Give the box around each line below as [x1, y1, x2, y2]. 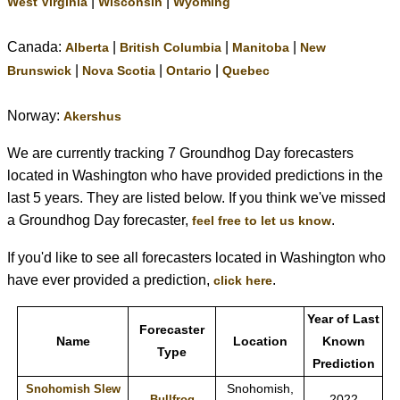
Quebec [222, 63, 270, 79]
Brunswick [7, 63, 71, 79]
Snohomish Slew [25, 382, 121, 396]
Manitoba [232, 40, 289, 55]
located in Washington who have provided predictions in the [7, 168, 383, 184]
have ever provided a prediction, [7, 272, 213, 288]
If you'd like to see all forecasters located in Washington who [7, 250, 386, 266]
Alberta [65, 40, 109, 55]
